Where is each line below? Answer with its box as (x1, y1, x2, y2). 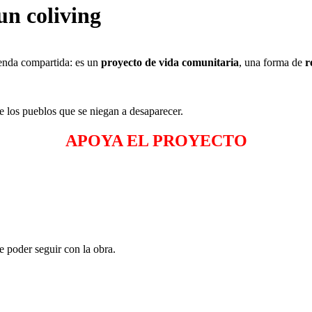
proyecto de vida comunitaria (101, 56, 239, 68)
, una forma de (239, 56, 305, 68)
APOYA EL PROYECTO (65, 131, 247, 150)
